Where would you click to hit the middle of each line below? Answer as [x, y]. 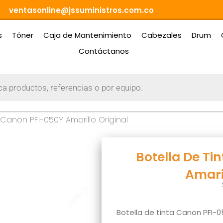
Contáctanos [104, 51]
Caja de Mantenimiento [87, 35]
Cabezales [161, 35]
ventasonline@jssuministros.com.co [81, 10]
